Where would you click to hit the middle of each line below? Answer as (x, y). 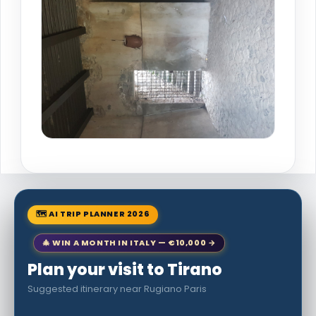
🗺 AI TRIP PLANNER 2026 (93, 213)
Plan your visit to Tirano (125, 269)
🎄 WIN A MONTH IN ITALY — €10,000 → (129, 242)
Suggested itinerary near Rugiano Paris (117, 288)
